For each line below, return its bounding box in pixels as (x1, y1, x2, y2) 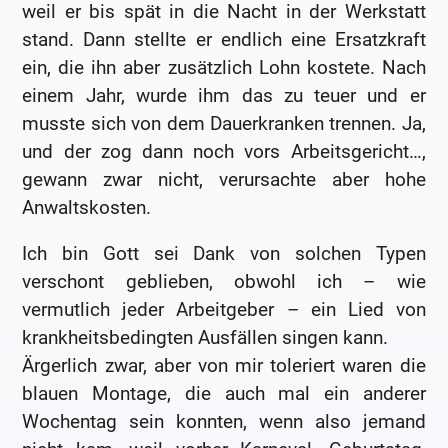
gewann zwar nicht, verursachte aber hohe (22, 168, 426, 192)
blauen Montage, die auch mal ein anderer (22, 382, 426, 406)
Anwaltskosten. (22, 196, 152, 220)
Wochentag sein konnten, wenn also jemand (22, 410, 426, 434)
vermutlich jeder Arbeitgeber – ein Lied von (22, 298, 426, 322)
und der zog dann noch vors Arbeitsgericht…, (22, 140, 426, 164)
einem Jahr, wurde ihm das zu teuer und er (22, 84, 426, 108)
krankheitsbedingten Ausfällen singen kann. (22, 326, 389, 350)
